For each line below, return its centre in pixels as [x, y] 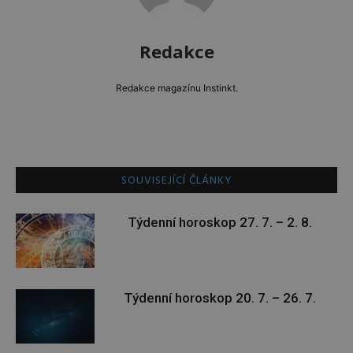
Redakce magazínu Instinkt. [176, 88]
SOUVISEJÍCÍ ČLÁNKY [176, 181]
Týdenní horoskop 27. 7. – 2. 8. [220, 222]
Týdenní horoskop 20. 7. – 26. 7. [220, 298]
